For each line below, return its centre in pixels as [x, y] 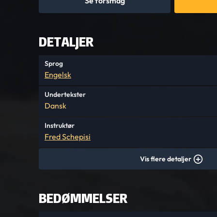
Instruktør [60, 125]
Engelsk [58, 75]
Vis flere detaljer [166, 159]
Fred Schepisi [68, 137]
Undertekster [65, 94]
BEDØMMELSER [83, 198]
